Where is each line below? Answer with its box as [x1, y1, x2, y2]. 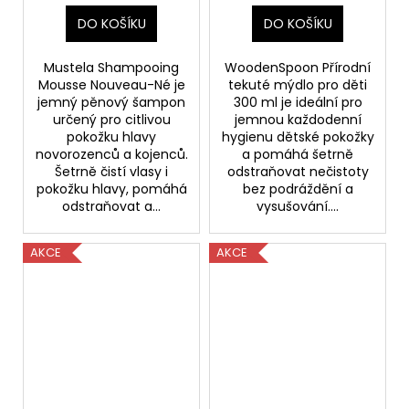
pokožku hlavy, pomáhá [36, 180, 187, 199]
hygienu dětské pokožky [221, 128, 374, 147]
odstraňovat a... [62, 197, 161, 216]
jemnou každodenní [234, 110, 362, 130]
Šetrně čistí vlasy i [55, 163, 168, 182]
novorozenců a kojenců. [35, 145, 188, 164]
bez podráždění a [242, 180, 353, 199]
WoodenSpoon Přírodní [225, 58, 371, 78]
